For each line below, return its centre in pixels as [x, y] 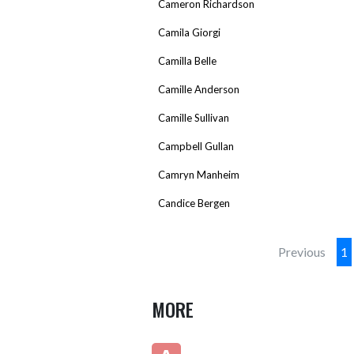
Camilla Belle [187, 60]
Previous [302, 252]
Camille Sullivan [194, 117]
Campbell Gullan [196, 146]
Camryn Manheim [199, 174]
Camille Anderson [199, 89]
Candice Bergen [194, 203]
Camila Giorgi [189, 32]
